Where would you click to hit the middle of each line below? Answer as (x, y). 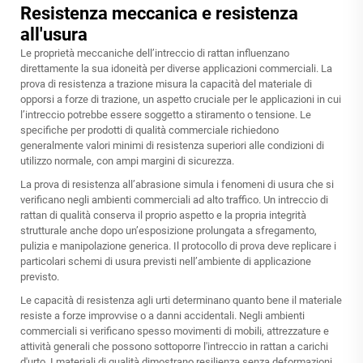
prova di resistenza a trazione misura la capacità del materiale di (166, 84)
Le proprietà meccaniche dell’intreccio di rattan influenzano (155, 53)
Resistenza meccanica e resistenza (159, 14)
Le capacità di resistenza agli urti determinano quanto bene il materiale (181, 301)
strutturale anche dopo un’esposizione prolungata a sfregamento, (169, 231)
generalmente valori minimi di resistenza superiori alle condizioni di (172, 146)
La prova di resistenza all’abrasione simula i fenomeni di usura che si (177, 185)
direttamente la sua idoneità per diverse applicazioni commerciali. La (176, 69)
